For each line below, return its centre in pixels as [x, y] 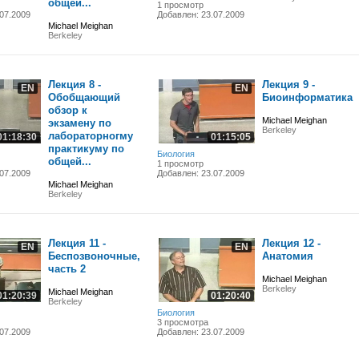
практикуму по [86, 149]
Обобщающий [84, 97]
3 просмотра [182, 322]
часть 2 [67, 269]
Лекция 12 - [291, 243]
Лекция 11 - [77, 243]
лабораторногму [90, 136]
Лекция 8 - [74, 85]
